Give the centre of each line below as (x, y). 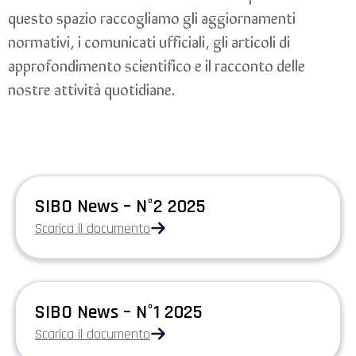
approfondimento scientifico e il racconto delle (157, 64)
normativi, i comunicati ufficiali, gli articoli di (149, 41)
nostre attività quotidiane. (91, 88)
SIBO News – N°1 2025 (119, 312)
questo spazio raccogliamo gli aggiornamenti (152, 17)
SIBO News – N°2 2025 (120, 206)
